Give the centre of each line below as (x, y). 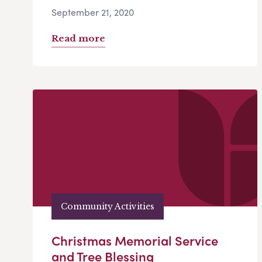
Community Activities (108, 206)
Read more (78, 39)
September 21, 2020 (93, 12)
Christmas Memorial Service (135, 241)
